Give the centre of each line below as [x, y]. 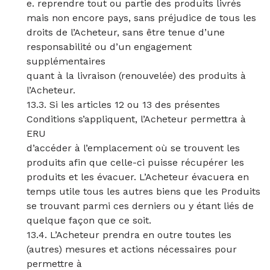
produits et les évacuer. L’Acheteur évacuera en [138, 177]
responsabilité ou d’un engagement [109, 47]
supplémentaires [66, 61]
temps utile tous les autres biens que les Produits [143, 191]
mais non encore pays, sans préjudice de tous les [141, 18]
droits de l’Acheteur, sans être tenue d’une [126, 32]
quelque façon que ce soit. [89, 220]
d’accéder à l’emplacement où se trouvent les [133, 148]
